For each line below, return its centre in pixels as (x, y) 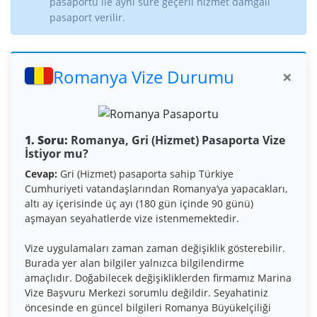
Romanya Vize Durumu (144, 77)
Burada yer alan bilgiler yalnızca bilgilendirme (134, 263)
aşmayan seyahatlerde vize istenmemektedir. (132, 218)
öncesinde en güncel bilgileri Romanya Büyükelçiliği (148, 307)
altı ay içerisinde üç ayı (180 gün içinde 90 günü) (139, 203)
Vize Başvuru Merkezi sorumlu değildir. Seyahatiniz (146, 292)
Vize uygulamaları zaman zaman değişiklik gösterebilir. (155, 248)
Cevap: (41, 173)
